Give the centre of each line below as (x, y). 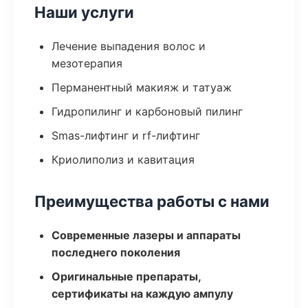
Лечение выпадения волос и (129, 46)
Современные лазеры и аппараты (146, 235)
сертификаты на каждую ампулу (142, 294)
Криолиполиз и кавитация (123, 159)
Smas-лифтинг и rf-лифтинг (126, 135)
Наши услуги (84, 12)
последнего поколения (116, 252)
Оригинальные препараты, (126, 276)
